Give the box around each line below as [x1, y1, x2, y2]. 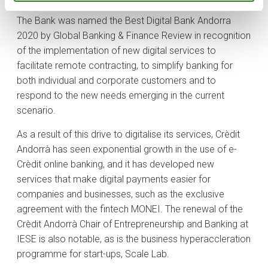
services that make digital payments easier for [17, 173, 211, 185]
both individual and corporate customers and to [17, 75, 216, 87]
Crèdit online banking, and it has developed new [17, 159, 214, 170]
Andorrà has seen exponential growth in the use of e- [17, 144, 237, 156]
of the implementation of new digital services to [17, 45, 216, 57]
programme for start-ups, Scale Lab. [17, 248, 169, 260]
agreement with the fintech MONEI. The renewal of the [17, 203, 243, 215]
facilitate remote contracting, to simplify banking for [17, 60, 233, 72]
